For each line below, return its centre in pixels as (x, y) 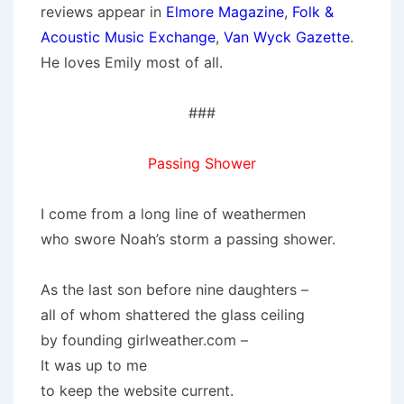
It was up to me (94, 365)
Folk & (313, 12)
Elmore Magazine (225, 12)
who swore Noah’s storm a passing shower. (188, 239)
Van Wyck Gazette (287, 37)
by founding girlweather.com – (144, 340)
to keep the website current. (137, 390)
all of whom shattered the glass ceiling (173, 315)
